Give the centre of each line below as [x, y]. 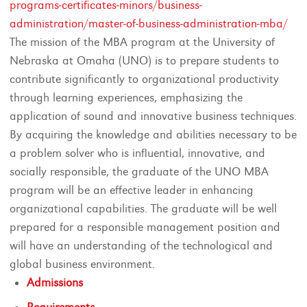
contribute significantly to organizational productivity [145, 79]
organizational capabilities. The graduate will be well [144, 209]
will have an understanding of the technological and [142, 246]
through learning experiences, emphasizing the [126, 98]
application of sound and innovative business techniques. [153, 116]
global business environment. [83, 264]
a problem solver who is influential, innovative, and [138, 153]
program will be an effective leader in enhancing [132, 190]
